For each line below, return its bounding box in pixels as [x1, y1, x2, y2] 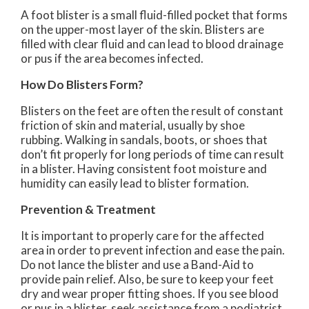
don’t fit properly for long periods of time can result [21, 147, 284, 162]
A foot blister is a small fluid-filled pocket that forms [21, 8, 288, 23]
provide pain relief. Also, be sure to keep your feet [21, 272, 274, 287]
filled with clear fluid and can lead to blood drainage [21, 37, 283, 52]
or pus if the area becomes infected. [21, 51, 203, 66]
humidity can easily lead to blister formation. [21, 176, 249, 191]
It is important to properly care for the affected [21, 228, 264, 243]
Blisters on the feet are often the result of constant [21, 103, 283, 119]
